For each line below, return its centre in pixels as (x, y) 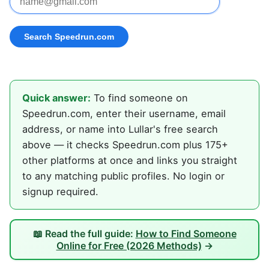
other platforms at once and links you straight (130, 161)
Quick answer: (56, 98)
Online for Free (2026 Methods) (129, 246)
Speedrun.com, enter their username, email (124, 114)
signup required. (60, 192)
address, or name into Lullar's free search (120, 129)
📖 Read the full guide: (84, 234)
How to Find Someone (186, 234)
